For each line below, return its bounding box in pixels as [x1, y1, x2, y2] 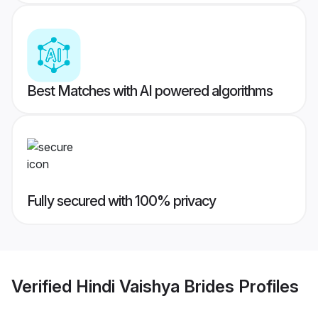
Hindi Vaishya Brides [76, 275, 234, 297]
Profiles [234, 275, 299, 297]
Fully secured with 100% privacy [27, 192, 216, 210]
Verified [11, 275, 76, 297]
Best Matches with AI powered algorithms [27, 82, 273, 100]
